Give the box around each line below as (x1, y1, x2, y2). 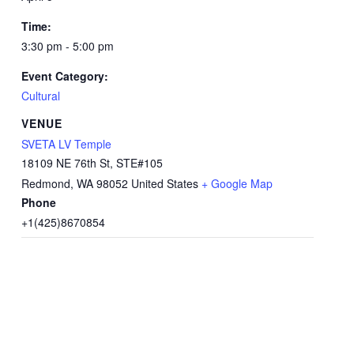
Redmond (21, 175, 70, 192)
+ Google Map (201, 175, 273, 192)
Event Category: (21, 68, 108, 85)
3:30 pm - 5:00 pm (21, 38, 114, 55)
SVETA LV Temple (21, 136, 111, 153)
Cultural (21, 88, 60, 104)
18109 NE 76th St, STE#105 (21, 155, 163, 171)
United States (131, 175, 198, 192)
